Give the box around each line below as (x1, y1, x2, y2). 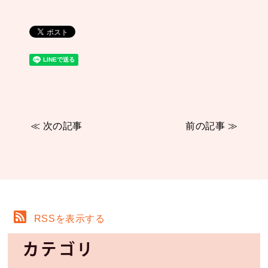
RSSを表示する (33, 214, 105, 224)
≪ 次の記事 (30, 121, 83, 131)
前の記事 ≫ (185, 121, 238, 131)
